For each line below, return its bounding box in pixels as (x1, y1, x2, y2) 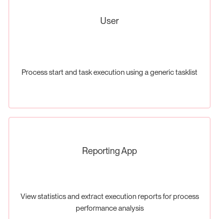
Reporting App (82, 145, 137, 156)
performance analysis (75, 203, 144, 213)
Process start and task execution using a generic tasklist (22, 67, 197, 77)
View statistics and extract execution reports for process (20, 191, 199, 201)
